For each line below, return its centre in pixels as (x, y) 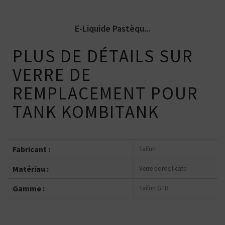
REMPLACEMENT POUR (105, 94)
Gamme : (29, 189)
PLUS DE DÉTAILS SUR (103, 57)
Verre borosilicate (163, 169)
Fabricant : (31, 149)
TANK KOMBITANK (86, 112)
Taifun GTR (154, 188)
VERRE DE (52, 75)
